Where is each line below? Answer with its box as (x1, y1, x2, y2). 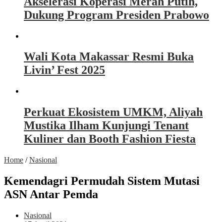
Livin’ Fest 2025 (24, 63, 105, 77)
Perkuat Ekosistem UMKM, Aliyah (24, 106, 203, 119)
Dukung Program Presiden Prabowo (24, 8, 209, 21)
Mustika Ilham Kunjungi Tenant (24, 119, 189, 132)
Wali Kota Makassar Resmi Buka (24, 50, 194, 63)
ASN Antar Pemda (4, 188, 98, 201)
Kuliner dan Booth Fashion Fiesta (24, 132, 196, 146)
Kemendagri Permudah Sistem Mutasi (4, 174, 200, 188)
